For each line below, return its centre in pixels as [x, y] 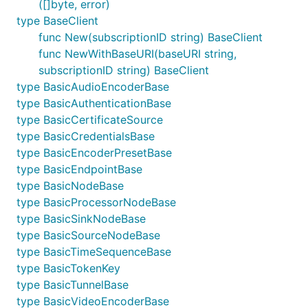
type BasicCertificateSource [90, 120]
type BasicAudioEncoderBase [93, 87]
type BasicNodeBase [70, 186]
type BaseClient [57, 21]
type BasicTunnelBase [73, 285]
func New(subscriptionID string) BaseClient [151, 37]
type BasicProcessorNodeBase [96, 202]
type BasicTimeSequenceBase [94, 252]
